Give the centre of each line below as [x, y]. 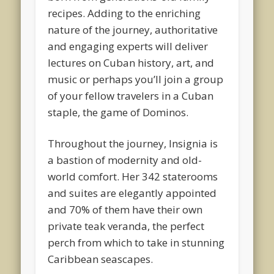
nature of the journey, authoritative [133, 30]
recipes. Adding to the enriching [124, 13]
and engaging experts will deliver [128, 46]
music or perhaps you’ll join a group [136, 80]
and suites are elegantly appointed [132, 193]
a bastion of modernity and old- [125, 160]
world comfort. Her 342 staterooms [133, 177]
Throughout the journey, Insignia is [133, 144]
